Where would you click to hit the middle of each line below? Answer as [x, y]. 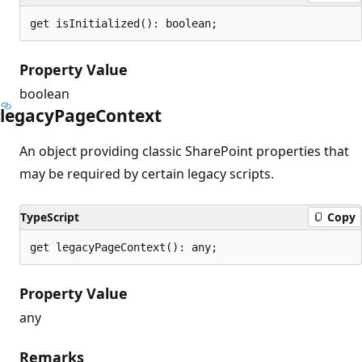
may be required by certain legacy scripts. [147, 173]
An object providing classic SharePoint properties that [184, 151]
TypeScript [50, 217]
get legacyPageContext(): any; [124, 247]
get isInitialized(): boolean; [124, 23]
